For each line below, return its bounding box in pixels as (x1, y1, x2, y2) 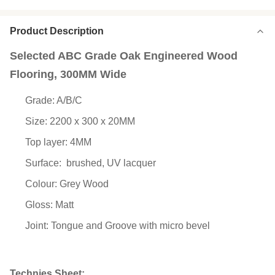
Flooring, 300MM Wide (10, 68, 126, 80)
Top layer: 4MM (25, 137, 91, 147)
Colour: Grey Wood (25, 179, 109, 189)
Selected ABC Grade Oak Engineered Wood (10, 50, 238, 62)
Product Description (10, 26, 104, 36)
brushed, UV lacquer (64, 158, 156, 168)
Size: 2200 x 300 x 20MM (25, 116, 135, 126)
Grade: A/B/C (25, 95, 82, 106)
